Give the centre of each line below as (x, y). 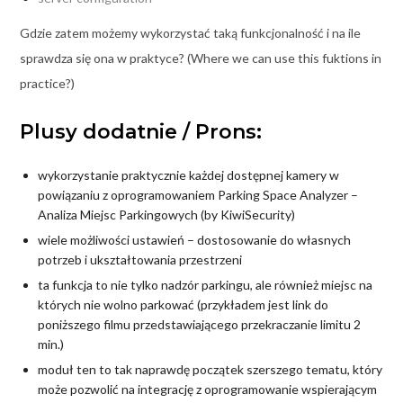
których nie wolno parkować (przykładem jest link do (183, 305)
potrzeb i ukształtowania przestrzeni (139, 260)
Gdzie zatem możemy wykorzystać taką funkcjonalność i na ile (190, 33)
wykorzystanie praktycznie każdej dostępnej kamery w (188, 175)
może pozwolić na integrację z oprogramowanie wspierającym (207, 390)
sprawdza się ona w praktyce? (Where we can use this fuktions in (200, 58)
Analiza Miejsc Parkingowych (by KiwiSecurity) (166, 215)
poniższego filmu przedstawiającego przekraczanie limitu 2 (199, 325)
